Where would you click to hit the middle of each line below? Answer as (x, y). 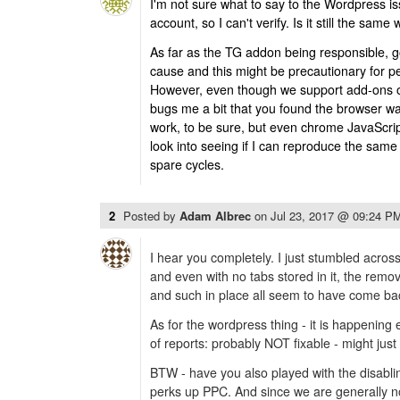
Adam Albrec (217, 216)
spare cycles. (187, 165)
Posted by (151, 216)
